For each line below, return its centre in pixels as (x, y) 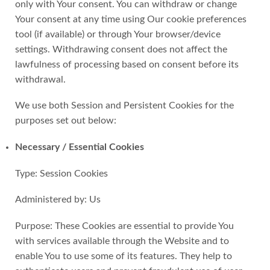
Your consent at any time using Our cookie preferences (131, 19)
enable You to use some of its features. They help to (124, 256)
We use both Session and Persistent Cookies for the (124, 106)
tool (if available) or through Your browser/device (118, 34)
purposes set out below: (66, 121)
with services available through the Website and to (122, 241)
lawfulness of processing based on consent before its (127, 64)
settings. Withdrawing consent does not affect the (121, 49)
